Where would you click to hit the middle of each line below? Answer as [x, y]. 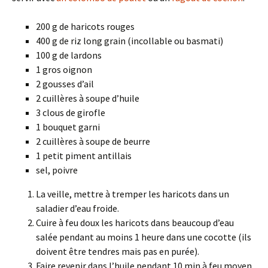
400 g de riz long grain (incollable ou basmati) [130, 41]
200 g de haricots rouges [85, 26]
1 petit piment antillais [84, 156]
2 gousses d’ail [65, 84]
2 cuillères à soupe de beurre [93, 141]
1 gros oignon [64, 69]
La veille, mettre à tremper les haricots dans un [133, 194]
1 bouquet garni [68, 127]
